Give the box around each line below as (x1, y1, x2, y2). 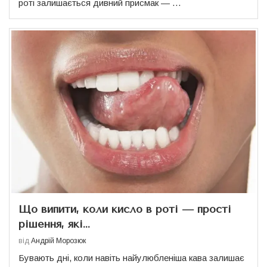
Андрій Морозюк (31, 236, 86, 245)
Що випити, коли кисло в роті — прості (18, 202, 231, 216)
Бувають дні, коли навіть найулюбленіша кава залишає (18, 252, 244, 263)
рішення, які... (18, 217, 90, 231)
